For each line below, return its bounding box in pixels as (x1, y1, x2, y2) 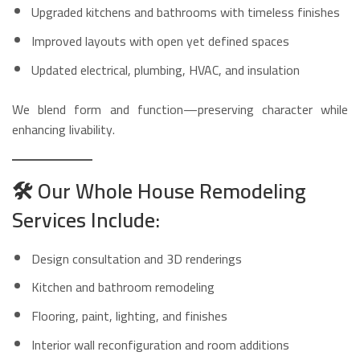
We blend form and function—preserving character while (12, 96, 348, 121)
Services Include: (12, 199, 160, 239)
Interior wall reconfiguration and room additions (31, 333, 289, 358)
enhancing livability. (12, 117, 115, 141)
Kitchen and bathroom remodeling (31, 275, 215, 300)
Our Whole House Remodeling (38, 170, 306, 211)
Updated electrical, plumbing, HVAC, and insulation (31, 57, 300, 82)
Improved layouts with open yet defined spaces (31, 29, 289, 54)
